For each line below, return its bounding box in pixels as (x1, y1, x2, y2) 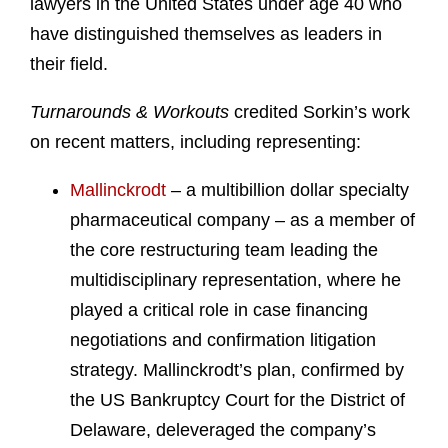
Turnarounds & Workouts (30, 102, 229, 123)
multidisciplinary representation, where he (70, 270, 401, 291)
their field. (30, 54, 108, 75)
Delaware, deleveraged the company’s (70, 420, 376, 441)
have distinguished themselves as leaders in (30, 24, 382, 45)
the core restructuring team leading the (70, 240, 378, 261)
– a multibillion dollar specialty (171, 180, 409, 201)
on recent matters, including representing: (30, 132, 361, 153)
